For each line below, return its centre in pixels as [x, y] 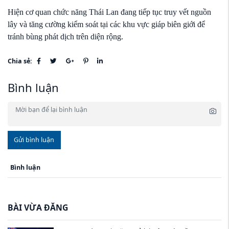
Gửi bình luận [34, 140]
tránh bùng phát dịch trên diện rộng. [65, 36]
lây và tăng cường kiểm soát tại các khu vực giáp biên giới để [106, 24]
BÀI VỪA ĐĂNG [38, 207]
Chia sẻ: [20, 61]
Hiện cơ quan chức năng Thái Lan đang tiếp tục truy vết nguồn [109, 12]
